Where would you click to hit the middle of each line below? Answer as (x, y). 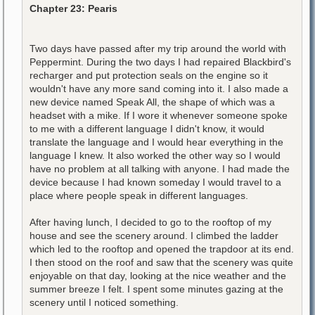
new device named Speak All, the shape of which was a (152, 102)
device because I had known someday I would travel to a (155, 182)
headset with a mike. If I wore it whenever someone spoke (159, 115)
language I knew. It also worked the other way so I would (155, 155)
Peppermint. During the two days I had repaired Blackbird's (160, 62)
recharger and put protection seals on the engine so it (149, 75)
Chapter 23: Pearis (73, 8)
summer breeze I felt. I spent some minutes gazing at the (156, 289)
